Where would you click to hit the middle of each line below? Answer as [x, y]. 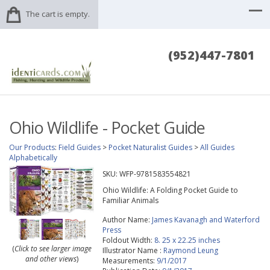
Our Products [32, 148]
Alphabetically [33, 158]
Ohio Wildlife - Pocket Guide [107, 128]
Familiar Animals [130, 201]
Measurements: [129, 261]
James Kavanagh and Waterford [206, 220]
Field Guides [80, 148]
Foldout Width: [128, 240]
